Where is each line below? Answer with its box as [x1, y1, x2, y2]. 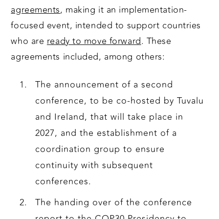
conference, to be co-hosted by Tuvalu [35, 94, 204, 108]
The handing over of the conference [35, 196, 193, 210]
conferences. [35, 175, 92, 189]
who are [11, 34, 47, 48]
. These [141, 34, 172, 48]
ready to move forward [46, 34, 141, 48]
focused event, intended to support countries [11, 19, 201, 33]
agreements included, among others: [11, 50, 165, 64]
